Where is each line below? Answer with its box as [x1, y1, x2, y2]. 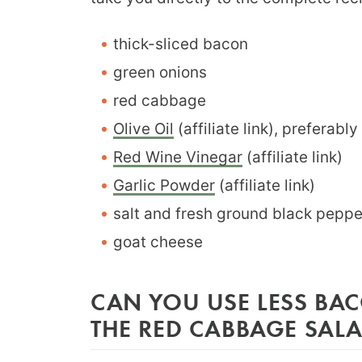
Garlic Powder [113, 175, 215, 195]
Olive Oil [113, 119, 174, 138]
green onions [113, 62, 207, 82]
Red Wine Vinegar [113, 147, 242, 166]
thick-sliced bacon [113, 34, 248, 53]
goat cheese [113, 232, 203, 251]
